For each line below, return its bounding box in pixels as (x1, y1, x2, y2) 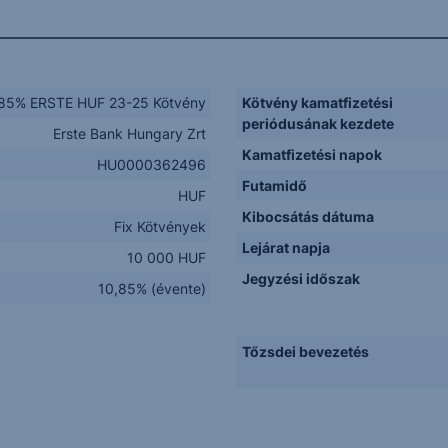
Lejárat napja (241, 239, 330, 256)
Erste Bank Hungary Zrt (52, 125, 206, 142)
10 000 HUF (126, 249, 206, 266)
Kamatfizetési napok (241, 146, 382, 163)
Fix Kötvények (113, 218, 206, 235)
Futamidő (241, 177, 307, 194)
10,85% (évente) (97, 280, 206, 297)
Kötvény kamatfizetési (241, 94, 393, 111)
